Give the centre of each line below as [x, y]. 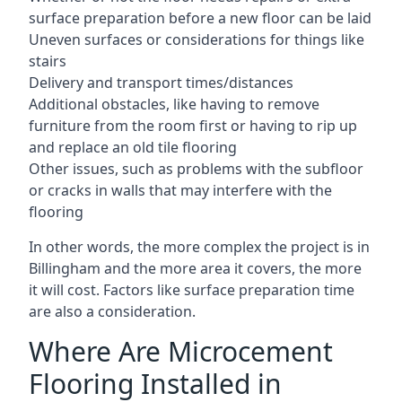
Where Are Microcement [181, 351]
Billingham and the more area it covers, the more [195, 268]
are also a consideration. [112, 311]
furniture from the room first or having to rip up [193, 126]
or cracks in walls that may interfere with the [180, 190]
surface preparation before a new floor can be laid [200, 18]
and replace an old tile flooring [133, 147]
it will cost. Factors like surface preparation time [192, 290]
